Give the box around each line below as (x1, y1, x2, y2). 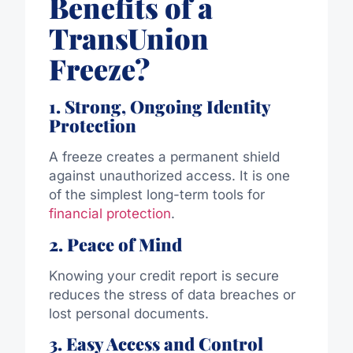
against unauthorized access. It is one (48, 168, 290, 184)
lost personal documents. (48, 305, 209, 321)
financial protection (48, 206, 171, 222)
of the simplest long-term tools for (48, 187, 265, 203)
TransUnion (48, 19, 209, 58)
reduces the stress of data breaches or (48, 286, 295, 303)
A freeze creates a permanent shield (48, 149, 280, 165)
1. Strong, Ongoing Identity (48, 95, 270, 119)
